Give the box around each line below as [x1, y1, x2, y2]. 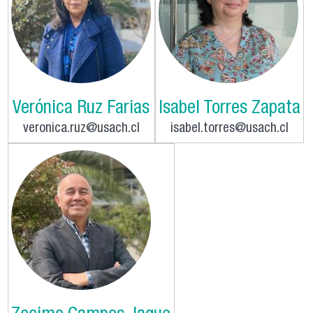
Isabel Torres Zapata [158, 99, 300, 119]
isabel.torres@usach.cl [170, 122, 289, 136]
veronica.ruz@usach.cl [22, 122, 140, 136]
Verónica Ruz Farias [13, 99, 150, 119]
